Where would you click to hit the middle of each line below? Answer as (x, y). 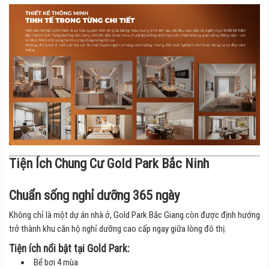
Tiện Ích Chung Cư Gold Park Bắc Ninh (109, 164)
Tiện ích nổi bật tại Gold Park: (69, 249)
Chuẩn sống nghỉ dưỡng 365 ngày (94, 195)
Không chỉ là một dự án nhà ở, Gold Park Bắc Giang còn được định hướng (134, 215)
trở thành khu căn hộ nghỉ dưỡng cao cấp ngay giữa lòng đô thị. (118, 229)
